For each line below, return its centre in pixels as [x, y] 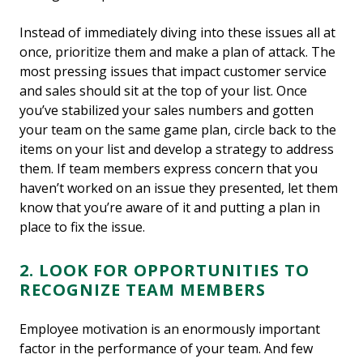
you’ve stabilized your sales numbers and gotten [167, 110]
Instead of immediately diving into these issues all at [177, 32]
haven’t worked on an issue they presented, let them [179, 188]
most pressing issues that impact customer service [173, 71]
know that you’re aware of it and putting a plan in [170, 207]
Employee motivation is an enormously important [170, 329]
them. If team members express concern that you [169, 168]
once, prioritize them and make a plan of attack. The [177, 51]
